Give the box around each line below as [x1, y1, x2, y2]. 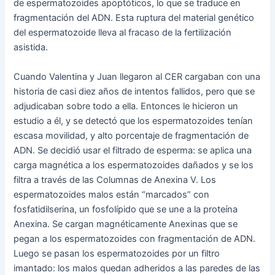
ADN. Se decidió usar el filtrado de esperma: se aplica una [14, 144, 252, 156]
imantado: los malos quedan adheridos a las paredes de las [14, 262, 261, 274]
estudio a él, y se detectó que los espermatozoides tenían [14, 115, 254, 126]
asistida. [14, 42, 48, 53]
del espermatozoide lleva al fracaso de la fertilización [14, 27, 232, 39]
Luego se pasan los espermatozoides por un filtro [14, 247, 220, 259]
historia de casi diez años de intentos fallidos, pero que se [14, 85, 255, 97]
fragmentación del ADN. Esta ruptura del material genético [14, 12, 255, 24]
